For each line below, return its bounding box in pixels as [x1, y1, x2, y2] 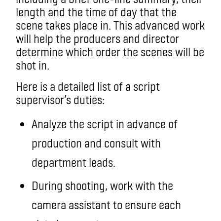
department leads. [32, 154, 122, 169]
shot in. [16, 57, 49, 72]
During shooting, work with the [32, 178, 173, 192]
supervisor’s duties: [16, 92, 105, 107]
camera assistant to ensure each [32, 197, 181, 212]
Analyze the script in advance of [32, 116, 178, 131]
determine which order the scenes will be [16, 44, 204, 59]
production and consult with [32, 135, 161, 150]
